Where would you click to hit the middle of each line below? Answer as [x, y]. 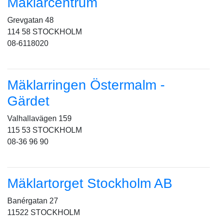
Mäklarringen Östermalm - [86, 85]
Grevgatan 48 [31, 20]
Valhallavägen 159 [39, 118]
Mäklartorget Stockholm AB [90, 183]
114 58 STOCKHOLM [45, 32]
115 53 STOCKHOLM [45, 130]
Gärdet [28, 101]
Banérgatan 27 [33, 201]
